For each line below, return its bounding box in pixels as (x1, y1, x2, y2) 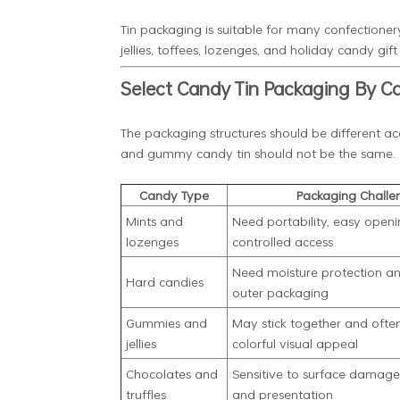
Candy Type (138, 185, 209, 204)
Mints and (125, 211, 183, 230)
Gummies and (125, 312, 207, 332)
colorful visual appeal (231, 333, 358, 353)
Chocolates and (125, 363, 218, 383)
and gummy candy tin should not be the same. (120, 143, 396, 162)
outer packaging (231, 282, 329, 302)
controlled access (231, 231, 333, 251)
